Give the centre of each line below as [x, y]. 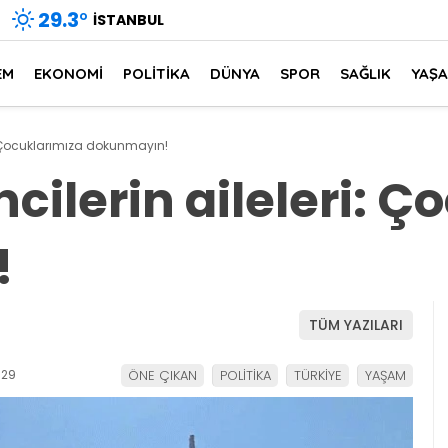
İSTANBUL [128, 19]
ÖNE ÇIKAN [162, 375]
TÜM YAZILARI [356, 324]
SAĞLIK [365, 73]
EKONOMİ [68, 73]
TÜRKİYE [318, 375]
